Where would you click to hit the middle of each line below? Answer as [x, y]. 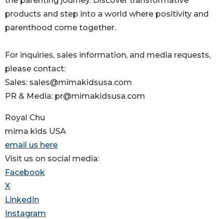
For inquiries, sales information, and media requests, [108, 55]
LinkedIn [22, 200]
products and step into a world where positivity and [107, 14]
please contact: [35, 69]
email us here [31, 145]
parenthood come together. [60, 28]
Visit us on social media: [52, 159]
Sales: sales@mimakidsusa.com [68, 83]
